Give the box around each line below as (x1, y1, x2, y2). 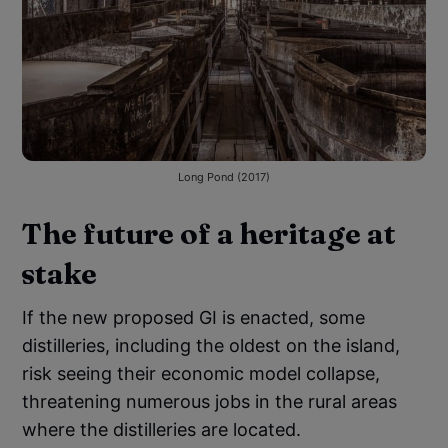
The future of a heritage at (21, 215, 397, 251)
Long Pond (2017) (178, 169, 270, 184)
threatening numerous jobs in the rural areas (22, 390, 398, 412)
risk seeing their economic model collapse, (22, 362, 381, 384)
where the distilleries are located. (22, 418, 302, 440)
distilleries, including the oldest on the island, (22, 334, 401, 356)
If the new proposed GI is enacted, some (22, 306, 366, 328)
